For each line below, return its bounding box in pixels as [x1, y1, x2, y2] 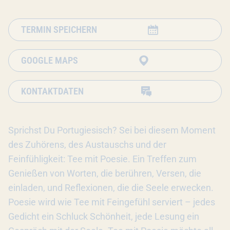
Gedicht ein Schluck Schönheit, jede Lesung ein [8, 211, 199, 222]
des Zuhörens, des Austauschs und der [8, 139, 166, 150]
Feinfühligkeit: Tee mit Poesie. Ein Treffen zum [8, 154, 197, 164]
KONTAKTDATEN [21, 86, 84, 97]
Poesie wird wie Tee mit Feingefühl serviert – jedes [8, 197, 215, 207]
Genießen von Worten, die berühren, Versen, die [8, 168, 201, 179]
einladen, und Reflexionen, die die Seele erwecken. [8, 182, 214, 193]
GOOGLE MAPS [21, 55, 78, 66]
